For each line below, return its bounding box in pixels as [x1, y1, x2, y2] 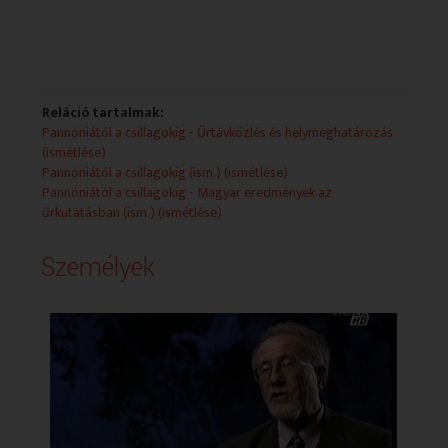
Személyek [40, 249, 156, 286]
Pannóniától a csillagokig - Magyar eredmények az [42, 180, 333, 204]
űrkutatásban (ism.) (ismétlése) [42, 200, 223, 224]
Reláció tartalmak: [42, 100, 165, 124]
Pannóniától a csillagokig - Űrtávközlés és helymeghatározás [42, 120, 394, 144]
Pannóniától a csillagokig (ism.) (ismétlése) [42, 160, 289, 184]
